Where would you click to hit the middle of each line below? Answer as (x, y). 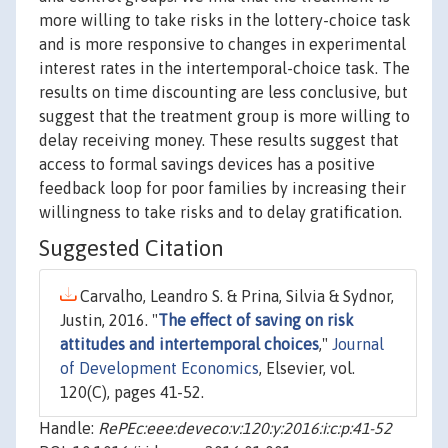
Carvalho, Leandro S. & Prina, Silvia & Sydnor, (235, 296)
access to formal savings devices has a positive (207, 164)
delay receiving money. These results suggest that (219, 140)
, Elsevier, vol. (307, 368)
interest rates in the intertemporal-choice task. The (224, 68)
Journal (358, 344)
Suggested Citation (131, 248)
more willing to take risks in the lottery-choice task (225, 20)
